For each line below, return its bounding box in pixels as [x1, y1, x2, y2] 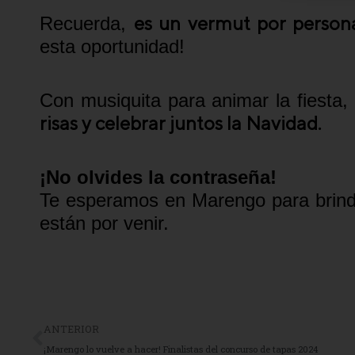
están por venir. [40, 212, 169, 234]
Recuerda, [40, 12, 135, 34]
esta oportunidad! [40, 35, 185, 57]
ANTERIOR [44, 322, 99, 335]
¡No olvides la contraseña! [40, 166, 277, 188]
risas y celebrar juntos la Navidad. [40, 111, 321, 134]
